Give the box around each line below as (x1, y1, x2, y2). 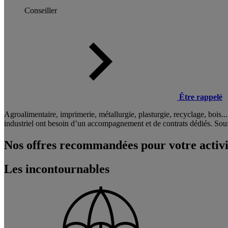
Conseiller (24, 6, 57, 15)
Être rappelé (179, 92, 222, 101)
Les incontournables (4, 162, 109, 176)
